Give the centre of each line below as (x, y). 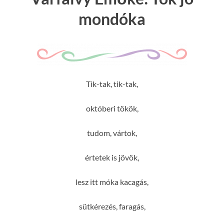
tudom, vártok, (112, 132)
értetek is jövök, (112, 157)
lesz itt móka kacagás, (112, 181)
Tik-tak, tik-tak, (112, 83)
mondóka (112, 19)
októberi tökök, (112, 108)
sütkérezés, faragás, (112, 206)
